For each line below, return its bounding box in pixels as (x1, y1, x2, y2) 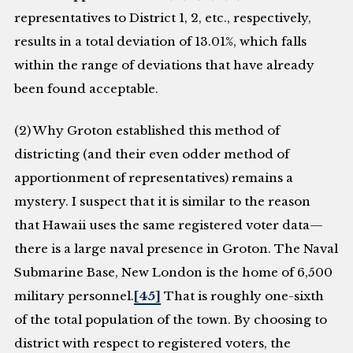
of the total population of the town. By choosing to (14, 311, 328, 327)
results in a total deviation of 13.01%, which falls (14, 33, 307, 49)
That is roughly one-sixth (161, 288, 325, 303)
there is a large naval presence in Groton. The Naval (14, 240, 339, 256)
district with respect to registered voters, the (14, 335, 292, 351)
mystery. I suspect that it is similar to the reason (14, 193, 311, 209)
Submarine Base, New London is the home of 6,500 (14, 264, 333, 280)
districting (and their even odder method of (14, 146, 290, 162)
